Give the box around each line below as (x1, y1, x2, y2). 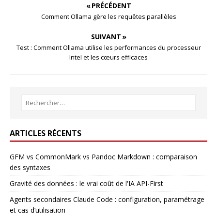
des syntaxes (10, 163, 50, 172)
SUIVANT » (91, 32, 126, 42)
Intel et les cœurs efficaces (69, 53, 148, 62)
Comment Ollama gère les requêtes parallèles (41, 12, 176, 21)
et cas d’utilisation (10, 205, 65, 215)
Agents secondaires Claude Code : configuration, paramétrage (10, 195, 204, 204)
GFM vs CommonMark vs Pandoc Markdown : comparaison (10, 152, 197, 162)
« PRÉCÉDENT (86, 1, 131, 11)
